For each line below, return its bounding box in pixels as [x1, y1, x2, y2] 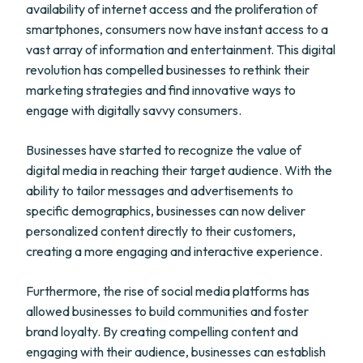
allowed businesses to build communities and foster [26, 303, 309, 319]
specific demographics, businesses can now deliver [26, 203, 305, 219]
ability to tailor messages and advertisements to [26, 182, 293, 199]
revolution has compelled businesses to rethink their [26, 62, 310, 78]
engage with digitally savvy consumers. [26, 102, 241, 118]
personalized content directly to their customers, [26, 223, 296, 239]
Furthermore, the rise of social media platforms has [26, 283, 310, 299]
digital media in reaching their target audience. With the [26, 162, 332, 178]
